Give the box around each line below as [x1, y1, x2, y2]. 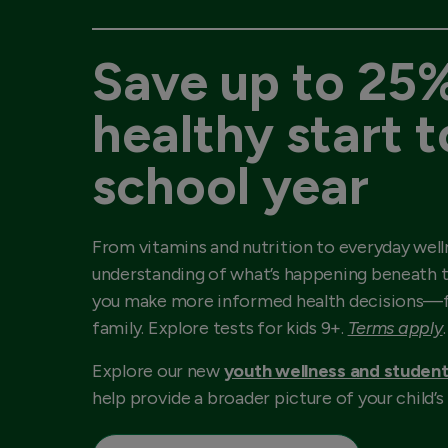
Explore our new [92, 360, 224, 382]
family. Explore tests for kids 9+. [92, 317, 348, 339]
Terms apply [347, 317, 443, 339]
